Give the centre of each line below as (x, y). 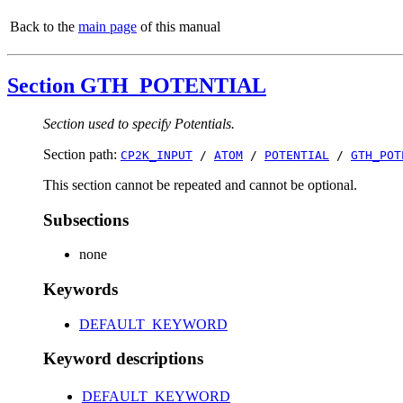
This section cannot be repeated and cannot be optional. (200, 184)
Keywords (81, 289)
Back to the (44, 27)
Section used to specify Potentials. (139, 123)
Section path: (82, 154)
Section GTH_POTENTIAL (137, 85)
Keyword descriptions (123, 359)
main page (107, 27)
